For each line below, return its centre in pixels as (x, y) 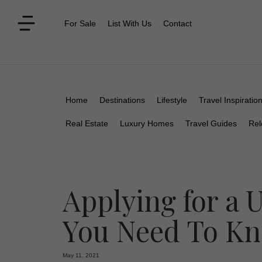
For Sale (80, 23)
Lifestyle (172, 100)
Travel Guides (211, 123)
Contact (177, 23)
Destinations (122, 100)
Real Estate (87, 123)
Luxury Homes (147, 123)
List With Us (130, 23)
